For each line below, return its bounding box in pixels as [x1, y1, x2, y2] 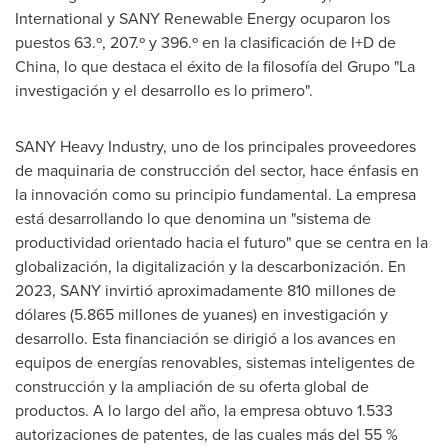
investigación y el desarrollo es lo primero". [15, 79, 313, 102]
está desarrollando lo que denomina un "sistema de [15, 207, 371, 230]
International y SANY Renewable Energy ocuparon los [15, 7, 390, 30]
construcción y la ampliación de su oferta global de [15, 375, 369, 398]
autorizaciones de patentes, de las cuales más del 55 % [15, 423, 398, 446]
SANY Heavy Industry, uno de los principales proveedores [15, 135, 416, 158]
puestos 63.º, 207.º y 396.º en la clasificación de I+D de [15, 31, 396, 54]
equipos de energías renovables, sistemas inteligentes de [15, 351, 415, 374]
